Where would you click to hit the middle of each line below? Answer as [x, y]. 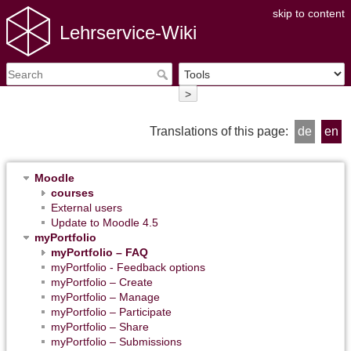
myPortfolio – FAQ [100, 252]
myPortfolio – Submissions [116, 341]
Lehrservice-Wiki [128, 33]
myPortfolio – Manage [105, 297]
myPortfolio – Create [102, 282]
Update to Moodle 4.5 [105, 222]
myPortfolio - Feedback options [128, 267]
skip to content [309, 13]
